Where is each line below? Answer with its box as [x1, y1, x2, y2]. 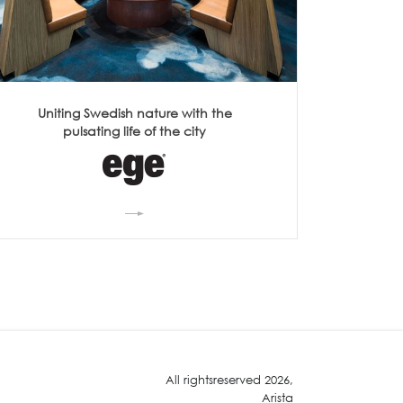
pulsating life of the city [63, 121, 207, 139]
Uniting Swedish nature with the [37, 103, 232, 121]
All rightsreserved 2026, [166, 372, 293, 388]
